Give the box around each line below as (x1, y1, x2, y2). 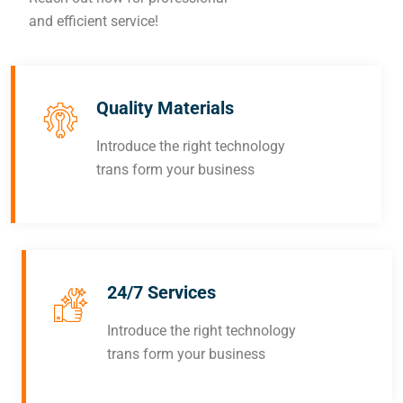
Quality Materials (96, 97, 234, 120)
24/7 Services (107, 282, 216, 304)
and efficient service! (29, 13, 158, 31)
